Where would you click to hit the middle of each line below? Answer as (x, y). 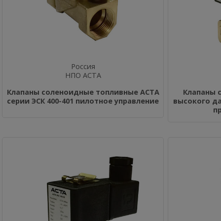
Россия (83, 66)
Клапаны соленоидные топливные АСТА (83, 92)
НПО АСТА (83, 75)
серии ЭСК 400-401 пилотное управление (83, 101)
